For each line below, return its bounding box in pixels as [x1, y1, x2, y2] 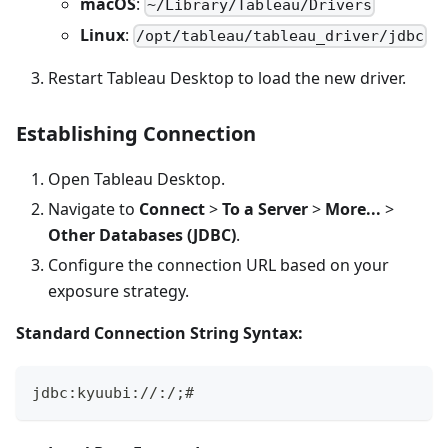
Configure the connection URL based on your [48, 253, 389, 276]
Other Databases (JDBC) [48, 223, 236, 246]
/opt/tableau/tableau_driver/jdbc [136, 26, 425, 45]
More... [325, 197, 381, 220]
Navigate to [48, 197, 139, 220]
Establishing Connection [16, 119, 256, 147]
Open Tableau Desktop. [48, 167, 225, 190]
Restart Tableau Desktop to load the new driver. [48, 66, 406, 89]
